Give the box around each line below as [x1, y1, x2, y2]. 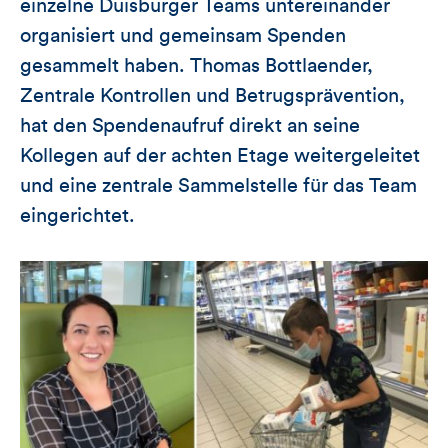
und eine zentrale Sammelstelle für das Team [20, 175, 417, 196]
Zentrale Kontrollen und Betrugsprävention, [20, 85, 405, 106]
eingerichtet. [20, 205, 135, 226]
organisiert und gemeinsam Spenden [20, 25, 346, 46]
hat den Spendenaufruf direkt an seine [20, 115, 360, 136]
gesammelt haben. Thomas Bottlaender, [20, 55, 373, 76]
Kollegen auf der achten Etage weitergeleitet [20, 145, 420, 166]
